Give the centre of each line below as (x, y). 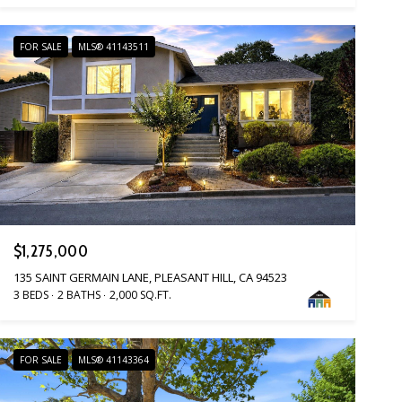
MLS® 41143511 (113, 46)
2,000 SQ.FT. (140, 295)
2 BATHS (79, 295)
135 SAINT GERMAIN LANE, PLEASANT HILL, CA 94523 (150, 278)
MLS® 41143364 (113, 360)
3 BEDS (31, 295)
